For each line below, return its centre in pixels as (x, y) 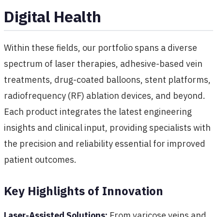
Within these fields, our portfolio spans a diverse (101, 47)
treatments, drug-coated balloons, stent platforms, (107, 79)
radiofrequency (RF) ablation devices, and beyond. (105, 95)
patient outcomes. (40, 159)
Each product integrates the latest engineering (98, 111)
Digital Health (53, 16)
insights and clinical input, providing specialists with (107, 127)
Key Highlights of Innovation (84, 191)
